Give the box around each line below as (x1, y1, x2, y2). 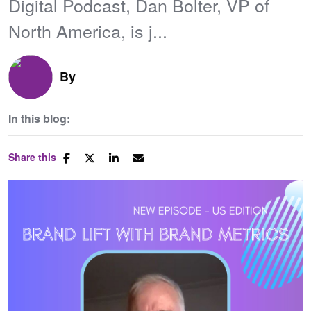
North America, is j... (8, 18, 167, 43)
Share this (8, 150, 56, 164)
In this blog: (8, 110, 70, 126)
